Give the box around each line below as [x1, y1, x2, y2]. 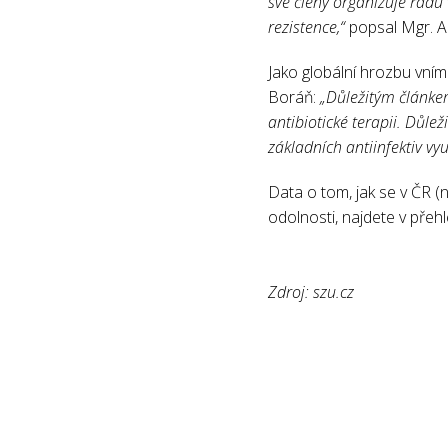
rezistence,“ [267, 15, 349, 38]
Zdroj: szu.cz [267, 280, 354, 303]
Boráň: [267, 85, 316, 108]
